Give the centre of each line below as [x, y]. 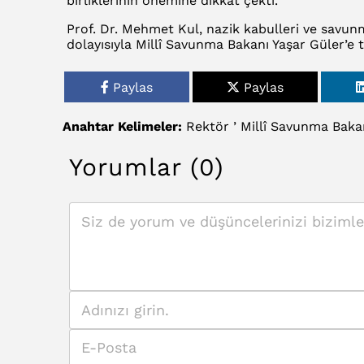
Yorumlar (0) [147, 167]
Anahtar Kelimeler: [122, 126]
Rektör [208, 126]
